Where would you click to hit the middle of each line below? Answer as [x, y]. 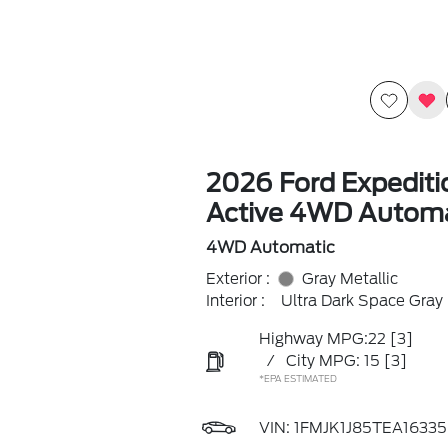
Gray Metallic [349, 279]
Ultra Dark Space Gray [361, 301]
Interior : [235, 301]
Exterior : [237, 279]
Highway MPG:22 [322, 339]
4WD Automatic [270, 247]
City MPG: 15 [332, 361]
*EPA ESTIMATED [297, 378]
